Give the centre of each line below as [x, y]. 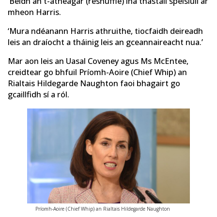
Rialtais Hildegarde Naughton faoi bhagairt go [94, 84]
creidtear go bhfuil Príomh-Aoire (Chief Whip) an [97, 72]
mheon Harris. [34, 12]
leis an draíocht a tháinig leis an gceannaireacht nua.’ [105, 42]
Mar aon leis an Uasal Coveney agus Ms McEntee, [98, 61]
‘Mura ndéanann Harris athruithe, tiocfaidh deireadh [105, 31]
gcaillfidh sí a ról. [39, 95]
